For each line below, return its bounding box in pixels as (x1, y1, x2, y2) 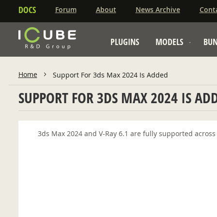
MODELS (155, 36, 183, 48)
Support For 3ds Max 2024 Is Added (52, 70, 168, 80)
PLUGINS (110, 36, 139, 48)
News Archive (135, 5, 180, 14)
